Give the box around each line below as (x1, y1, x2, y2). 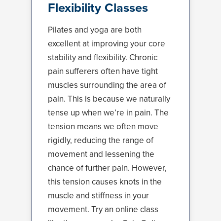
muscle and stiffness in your (48, 189, 149, 202)
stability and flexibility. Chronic (48, 51, 157, 64)
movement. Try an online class (48, 203, 158, 216)
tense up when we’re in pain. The (48, 107, 169, 119)
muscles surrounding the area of (48, 79, 166, 91)
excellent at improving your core (48, 37, 165, 50)
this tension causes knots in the (48, 176, 162, 188)
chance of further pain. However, (48, 162, 167, 174)
